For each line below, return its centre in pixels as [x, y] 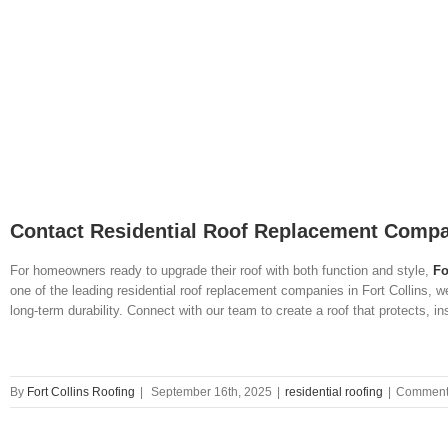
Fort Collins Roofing [81, 391]
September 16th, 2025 [211, 391]
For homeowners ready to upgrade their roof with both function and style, [221, 270]
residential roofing [334, 391]
